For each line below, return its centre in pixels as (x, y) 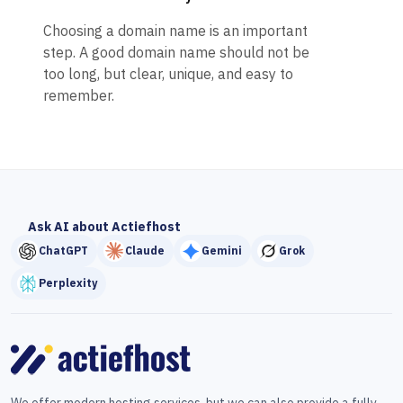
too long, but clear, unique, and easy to (168, 74)
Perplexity (68, 283)
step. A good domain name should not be (176, 53)
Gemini (222, 251)
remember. (79, 96)
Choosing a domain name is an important (175, 31)
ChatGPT (63, 251)
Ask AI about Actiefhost (104, 227)
